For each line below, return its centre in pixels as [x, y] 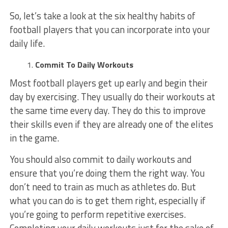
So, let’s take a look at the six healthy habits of [102, 16]
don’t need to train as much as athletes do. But [103, 187]
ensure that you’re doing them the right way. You [107, 173]
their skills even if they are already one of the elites [111, 124]
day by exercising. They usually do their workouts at [112, 96]
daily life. [28, 43]
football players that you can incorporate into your [110, 29]
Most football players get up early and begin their [108, 83]
